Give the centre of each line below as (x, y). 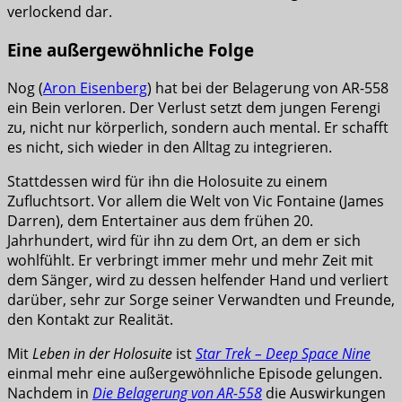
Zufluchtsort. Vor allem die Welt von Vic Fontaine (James (196, 201)
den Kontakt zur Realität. (90, 319)
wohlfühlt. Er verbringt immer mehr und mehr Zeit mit (190, 260)
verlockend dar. (60, 12)
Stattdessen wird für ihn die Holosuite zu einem (167, 181)
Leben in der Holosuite (102, 353)
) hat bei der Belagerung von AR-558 (268, 87)
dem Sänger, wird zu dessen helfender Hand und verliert (198, 280)
